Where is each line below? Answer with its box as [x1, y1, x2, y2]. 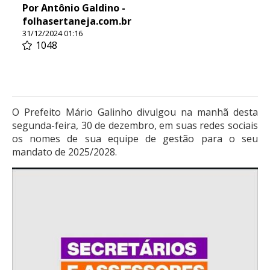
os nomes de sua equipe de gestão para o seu [12, 131, 258, 145]
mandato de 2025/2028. [12, 145, 117, 159]
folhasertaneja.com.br [22, 14, 131, 28]
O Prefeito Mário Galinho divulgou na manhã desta [12, 105, 258, 119]
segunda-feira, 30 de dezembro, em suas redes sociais [12, 118, 258, 132]
